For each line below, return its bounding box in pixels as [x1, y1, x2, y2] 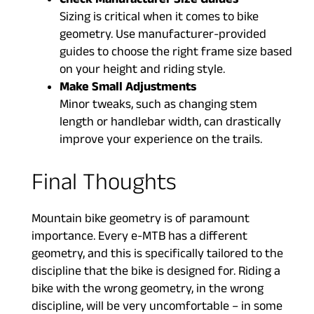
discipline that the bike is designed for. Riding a [32, 264, 280, 283]
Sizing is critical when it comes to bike [60, 9, 259, 29]
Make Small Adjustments [60, 79, 196, 99]
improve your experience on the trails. [60, 132, 262, 151]
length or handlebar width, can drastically [60, 114, 281, 134]
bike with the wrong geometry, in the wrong [32, 281, 264, 301]
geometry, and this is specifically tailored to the [32, 246, 283, 266]
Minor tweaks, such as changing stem [60, 97, 257, 116]
